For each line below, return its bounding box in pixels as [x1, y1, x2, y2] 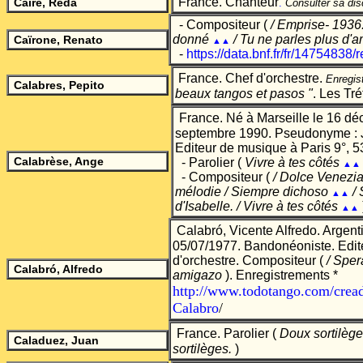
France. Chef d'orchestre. [175, 71, 326, 85]
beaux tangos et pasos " [175, 87, 313, 100]
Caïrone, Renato [11, 33, 103, 46]
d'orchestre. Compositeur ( [173, 254, 327, 267]
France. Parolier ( [177, 327, 280, 340]
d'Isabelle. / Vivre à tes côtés [175, 199, 341, 213]
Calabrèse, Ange [14, 155, 104, 168]
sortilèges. [173, 342, 232, 356]
